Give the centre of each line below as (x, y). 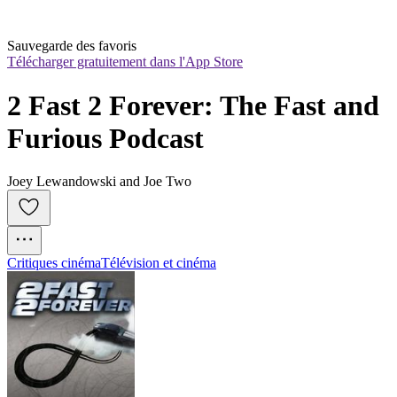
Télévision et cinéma (159, 263)
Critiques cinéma (54, 263)
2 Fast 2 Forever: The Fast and (193, 105)
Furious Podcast (105, 138)
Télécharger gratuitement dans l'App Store (125, 62)
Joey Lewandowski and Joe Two (99, 182)
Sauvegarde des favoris (72, 46)
